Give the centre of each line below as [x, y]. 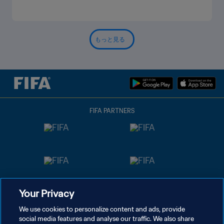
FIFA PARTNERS [112, 111]
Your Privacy [47, 193]
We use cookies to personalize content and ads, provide [102, 209]
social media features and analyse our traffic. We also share [107, 219]
